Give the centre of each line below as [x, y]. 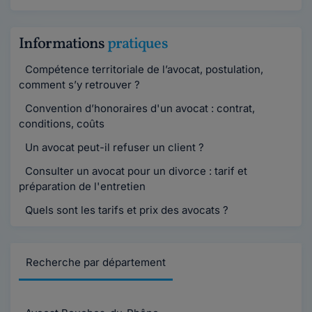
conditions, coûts [62, 124]
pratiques [137, 44]
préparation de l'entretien [82, 186]
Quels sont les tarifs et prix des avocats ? [125, 210]
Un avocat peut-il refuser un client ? [113, 147]
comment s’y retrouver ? [79, 85]
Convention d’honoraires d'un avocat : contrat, [139, 108]
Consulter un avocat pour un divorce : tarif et [135, 171]
